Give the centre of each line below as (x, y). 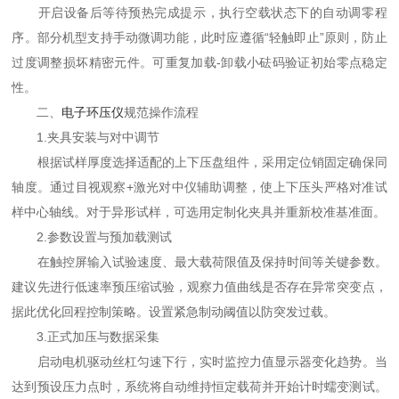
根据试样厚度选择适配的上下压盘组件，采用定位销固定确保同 (199, 162)
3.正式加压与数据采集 (86, 337)
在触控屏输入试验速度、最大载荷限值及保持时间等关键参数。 (199, 262)
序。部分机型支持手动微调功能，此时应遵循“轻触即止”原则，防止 (199, 37)
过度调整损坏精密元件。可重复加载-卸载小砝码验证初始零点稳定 (199, 62)
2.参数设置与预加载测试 (92, 237)
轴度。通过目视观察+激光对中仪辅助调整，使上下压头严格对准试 (199, 187)
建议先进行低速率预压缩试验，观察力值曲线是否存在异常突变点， (199, 287)
